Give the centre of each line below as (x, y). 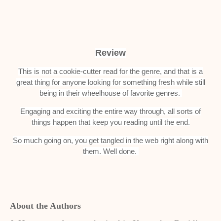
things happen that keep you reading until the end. (110, 122)
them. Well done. (110, 151)
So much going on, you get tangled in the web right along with (110, 140)
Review (110, 53)
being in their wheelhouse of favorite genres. (110, 93)
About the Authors (45, 206)
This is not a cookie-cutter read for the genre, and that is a (110, 71)
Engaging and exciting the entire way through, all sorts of (110, 111)
